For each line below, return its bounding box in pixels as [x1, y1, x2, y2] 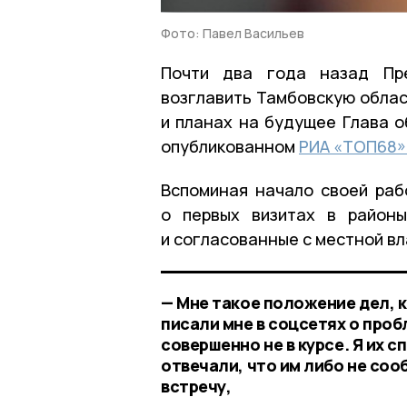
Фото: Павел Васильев [161, 24, 304, 42]
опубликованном [161, 134, 299, 157]
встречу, [161, 374, 232, 397]
